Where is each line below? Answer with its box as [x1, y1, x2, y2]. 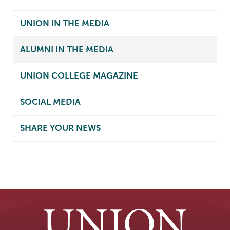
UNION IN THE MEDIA [20, 18, 109, 29]
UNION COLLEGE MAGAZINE [20, 71, 138, 81]
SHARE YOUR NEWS [20, 123, 101, 133]
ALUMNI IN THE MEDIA [20, 45, 113, 55]
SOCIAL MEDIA [20, 97, 81, 107]
